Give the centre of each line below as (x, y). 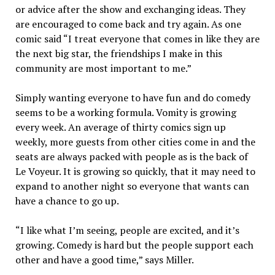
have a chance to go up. (67, 201)
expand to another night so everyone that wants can (132, 186)
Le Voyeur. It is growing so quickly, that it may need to (135, 171)
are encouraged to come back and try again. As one (128, 24)
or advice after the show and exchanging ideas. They (130, 9)
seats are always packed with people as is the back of (131, 157)
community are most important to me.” (103, 68)
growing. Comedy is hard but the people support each (134, 245)
